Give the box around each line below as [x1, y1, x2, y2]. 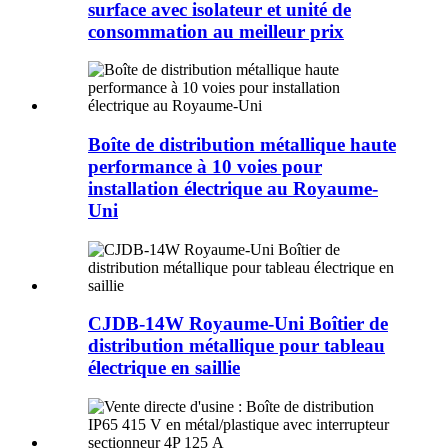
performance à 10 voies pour [88, 156, 322, 178]
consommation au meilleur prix [88, 20, 344, 42]
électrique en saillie [88, 357, 240, 379]
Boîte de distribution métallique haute [88, 134, 396, 156]
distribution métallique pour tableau [88, 335, 385, 357]
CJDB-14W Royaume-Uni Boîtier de [88, 313, 388, 335]
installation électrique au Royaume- [88, 178, 378, 200]
